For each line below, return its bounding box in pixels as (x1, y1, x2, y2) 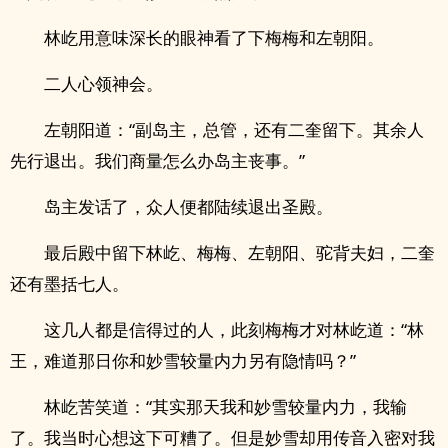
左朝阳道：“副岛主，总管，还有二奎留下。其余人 (44, 118, 424, 141)
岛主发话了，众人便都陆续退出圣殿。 (44, 195, 333, 218)
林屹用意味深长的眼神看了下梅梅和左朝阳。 (44, 26, 384, 49)
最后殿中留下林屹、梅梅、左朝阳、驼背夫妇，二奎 (44, 241, 435, 264)
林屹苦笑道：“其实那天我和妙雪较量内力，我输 (44, 395, 407, 418)
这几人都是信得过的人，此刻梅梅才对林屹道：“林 (44, 318, 424, 341)
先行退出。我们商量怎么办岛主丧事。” (10, 149, 305, 172)
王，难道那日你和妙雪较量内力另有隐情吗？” (10, 349, 356, 372)
